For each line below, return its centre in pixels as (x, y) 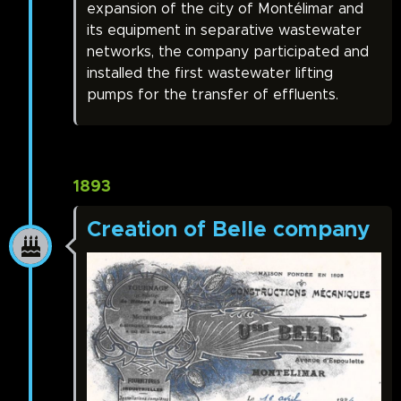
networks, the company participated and (228, 52)
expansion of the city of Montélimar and (225, 9)
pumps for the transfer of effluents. (213, 95)
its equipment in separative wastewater (224, 31)
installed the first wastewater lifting (210, 74)
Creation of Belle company (228, 230)
